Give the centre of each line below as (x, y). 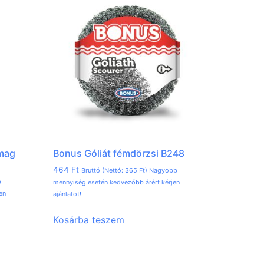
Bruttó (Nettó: (103, 171)
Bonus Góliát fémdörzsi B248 (119, 154)
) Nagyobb (161, 171)
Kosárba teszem (89, 220)
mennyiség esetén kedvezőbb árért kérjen (117, 182)
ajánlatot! (67, 194)
